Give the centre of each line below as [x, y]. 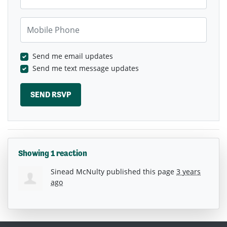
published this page [140, 171]
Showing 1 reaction [53, 153]
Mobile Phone [43, 22]
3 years [188, 171]
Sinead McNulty [78, 171]
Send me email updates [73, 56]
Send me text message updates [86, 68]
